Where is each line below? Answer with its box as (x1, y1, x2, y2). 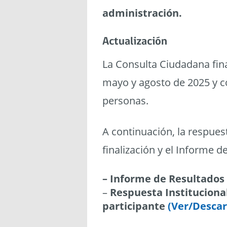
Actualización (102, 36, 167, 48)
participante (102, 199, 165, 213)
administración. (102, 6, 182, 20)
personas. (102, 94, 148, 107)
